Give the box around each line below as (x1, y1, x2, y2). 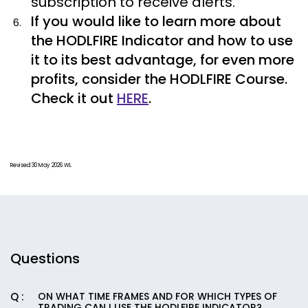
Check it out (31, 89, 117, 108)
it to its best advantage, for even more (31, 50, 294, 69)
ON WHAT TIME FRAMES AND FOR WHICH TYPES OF (38, 289, 277, 303)
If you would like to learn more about (31, 12, 281, 31)
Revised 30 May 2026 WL (10, 162, 71, 169)
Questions (10, 249, 80, 268)
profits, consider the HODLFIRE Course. (31, 69, 287, 89)
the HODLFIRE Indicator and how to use (31, 31, 293, 50)
